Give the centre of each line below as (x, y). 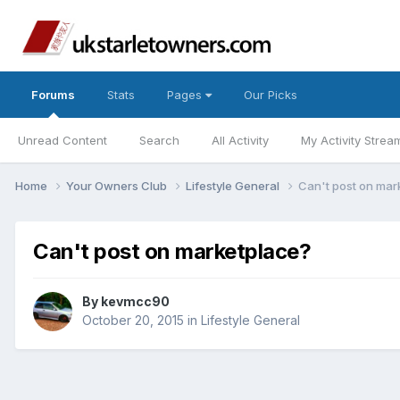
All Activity (240, 140)
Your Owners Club (118, 185)
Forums (53, 95)
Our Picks (271, 95)
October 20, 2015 (133, 321)
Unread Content (62, 140)
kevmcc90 (135, 302)
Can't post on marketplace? (172, 251)
